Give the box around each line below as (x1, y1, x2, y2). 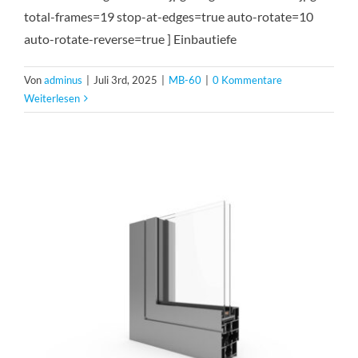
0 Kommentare (213, 74, 282, 86)
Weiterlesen (24, 92, 80, 105)
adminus (44, 74, 82, 86)
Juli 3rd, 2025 (93, 74, 157, 86)
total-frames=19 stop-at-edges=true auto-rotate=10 (24, 9, 313, 24)
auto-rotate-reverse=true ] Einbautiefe (24, 31, 237, 46)
